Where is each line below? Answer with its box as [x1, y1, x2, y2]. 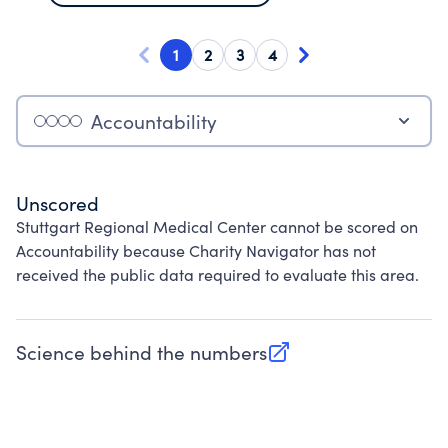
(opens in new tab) [15, 349, 178, 376]
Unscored [16, 190, 99, 216]
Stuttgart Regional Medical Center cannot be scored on [16, 216, 418, 237]
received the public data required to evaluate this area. [16, 264, 419, 285]
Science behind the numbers [16, 339, 267, 365]
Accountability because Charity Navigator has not [16, 240, 376, 261]
